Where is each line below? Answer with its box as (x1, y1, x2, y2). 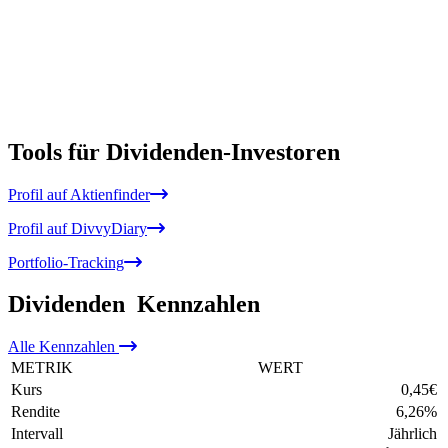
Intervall (11, 425, 63, 443)
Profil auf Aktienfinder (8, 185, 150, 203)
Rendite (11, 403, 60, 421)
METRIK (11, 359, 73, 377)
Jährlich (388, 425, 437, 443)
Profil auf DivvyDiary (8, 219, 147, 237)
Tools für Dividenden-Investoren (8, 138, 340, 165)
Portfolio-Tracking (8, 253, 124, 271)
